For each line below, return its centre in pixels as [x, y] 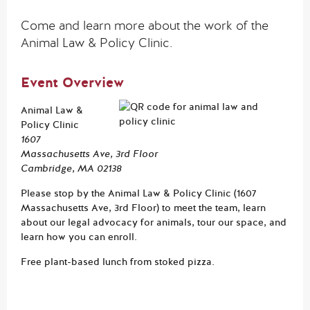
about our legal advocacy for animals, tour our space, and [154, 223]
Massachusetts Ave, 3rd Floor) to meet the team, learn [143, 208]
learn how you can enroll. [79, 237]
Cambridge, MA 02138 [71, 169]
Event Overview [72, 83]
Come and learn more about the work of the [145, 27]
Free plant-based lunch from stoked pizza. [118, 262]
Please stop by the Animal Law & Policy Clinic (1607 [139, 194]
